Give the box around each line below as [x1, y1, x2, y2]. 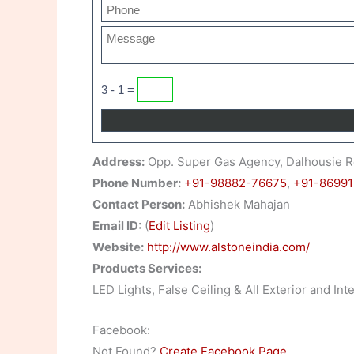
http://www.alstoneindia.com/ [147, 239, 310, 254]
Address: [92, 154, 145, 169]
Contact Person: [92, 197, 185, 212]
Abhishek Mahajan [185, 197, 290, 212]
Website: [92, 239, 144, 254]
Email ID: [92, 218, 141, 233]
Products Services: [92, 261, 201, 276]
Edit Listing [149, 218, 210, 233]
